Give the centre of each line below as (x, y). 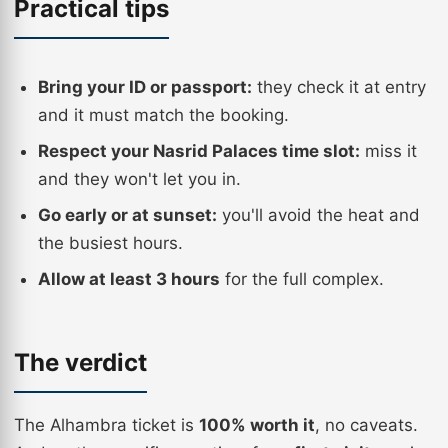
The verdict (80, 362)
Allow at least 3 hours (129, 279)
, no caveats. (366, 425)
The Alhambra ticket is (106, 425)
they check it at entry (339, 87)
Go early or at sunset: (127, 215)
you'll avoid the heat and (318, 215)
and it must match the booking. (163, 115)
